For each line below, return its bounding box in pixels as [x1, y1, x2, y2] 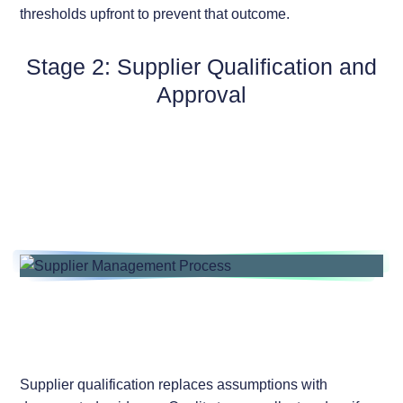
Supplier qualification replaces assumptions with [20, 376, 328, 393]
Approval [157, 81, 246, 107]
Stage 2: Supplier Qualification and [26, 53, 377, 79]
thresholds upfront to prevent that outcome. [20, 4, 291, 22]
